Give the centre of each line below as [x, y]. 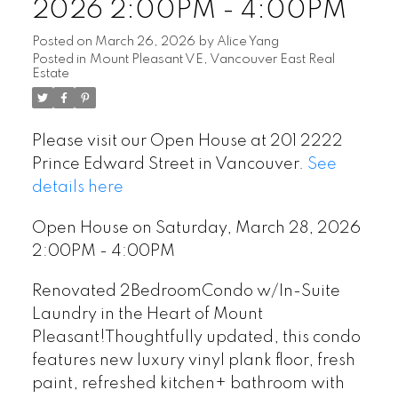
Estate [50, 73]
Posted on [63, 41]
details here [77, 187]
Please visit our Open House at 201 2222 [187, 141]
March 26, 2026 [145, 41]
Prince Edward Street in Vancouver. [169, 164]
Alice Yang [247, 41]
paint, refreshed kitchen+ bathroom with [188, 384]
